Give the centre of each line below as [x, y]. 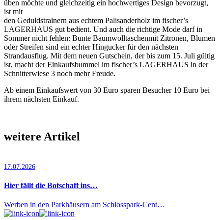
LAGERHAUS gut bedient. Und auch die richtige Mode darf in [103, 29]
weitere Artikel [42, 136]
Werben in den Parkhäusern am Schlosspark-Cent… [84, 205]
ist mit [13, 11]
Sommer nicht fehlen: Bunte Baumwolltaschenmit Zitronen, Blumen [110, 38]
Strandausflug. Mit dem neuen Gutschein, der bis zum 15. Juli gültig [109, 55]
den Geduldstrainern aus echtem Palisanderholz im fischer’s [96, 20]
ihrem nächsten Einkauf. [41, 99]
